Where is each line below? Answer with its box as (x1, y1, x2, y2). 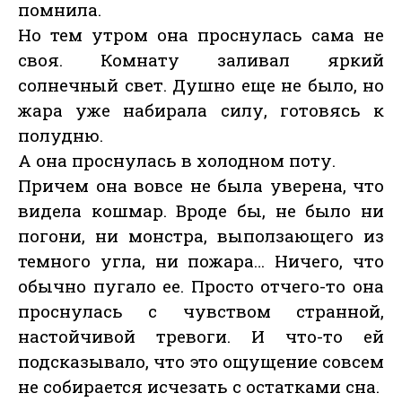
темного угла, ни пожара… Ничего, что (18, 249, 384, 273)
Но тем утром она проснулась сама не (18, 23, 384, 47)
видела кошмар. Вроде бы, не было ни (18, 199, 384, 223)
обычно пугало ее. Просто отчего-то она (18, 275, 384, 298)
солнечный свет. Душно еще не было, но (18, 74, 384, 97)
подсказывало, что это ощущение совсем (18, 350, 384, 373)
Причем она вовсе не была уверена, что (18, 174, 384, 197)
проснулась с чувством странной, (18, 300, 384, 323)
